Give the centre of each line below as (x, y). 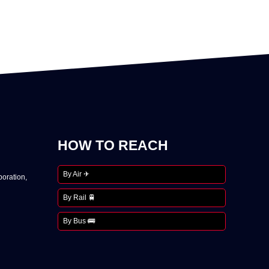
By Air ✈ (76, 174)
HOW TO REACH (113, 145)
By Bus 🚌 (79, 221)
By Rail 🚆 (79, 197)
